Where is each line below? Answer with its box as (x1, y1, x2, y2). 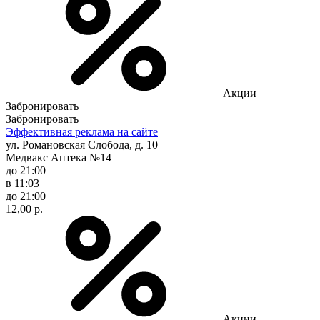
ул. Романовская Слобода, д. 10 (6, 138, 158, 151)
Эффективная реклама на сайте (6, 125, 158, 138)
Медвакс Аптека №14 (6, 151, 111, 164)
